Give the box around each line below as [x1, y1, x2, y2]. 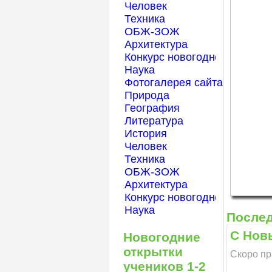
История [124, 127, 168, 140]
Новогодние [123, 230, 201, 245]
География [124, 102, 180, 115]
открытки [123, 245, 183, 259]
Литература [124, 115, 184, 127]
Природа [124, 89, 170, 102]
